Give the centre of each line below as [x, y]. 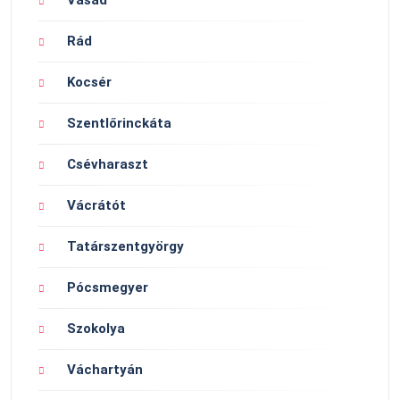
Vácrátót [96, 206]
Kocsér [89, 83]
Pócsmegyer [108, 288]
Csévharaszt [108, 165]
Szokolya [96, 329]
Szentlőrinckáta [119, 124]
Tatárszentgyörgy [125, 247]
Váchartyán [105, 370]
